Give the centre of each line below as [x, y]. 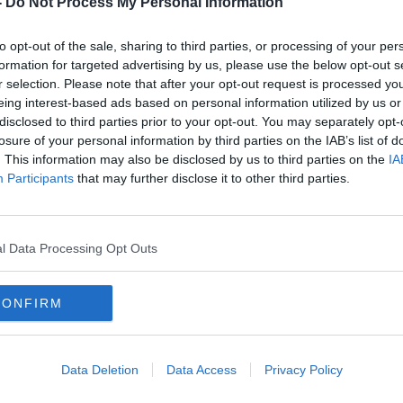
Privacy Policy [303, 370]
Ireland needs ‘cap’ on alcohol [185, 186]
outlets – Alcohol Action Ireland [193, 204]
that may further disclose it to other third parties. [212, 178]
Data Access [201, 370]
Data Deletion [99, 370]
